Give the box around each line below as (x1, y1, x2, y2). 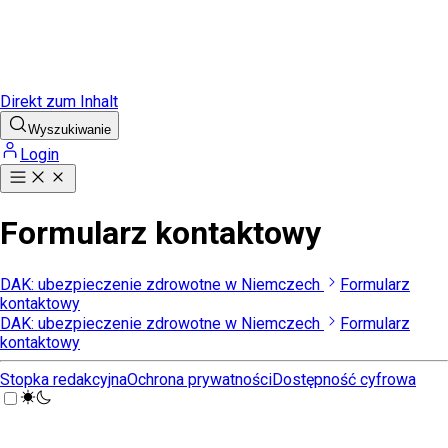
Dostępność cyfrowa (272, 369, 416, 389)
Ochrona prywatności (127, 369, 272, 389)
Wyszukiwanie (28, 122, 111, 137)
